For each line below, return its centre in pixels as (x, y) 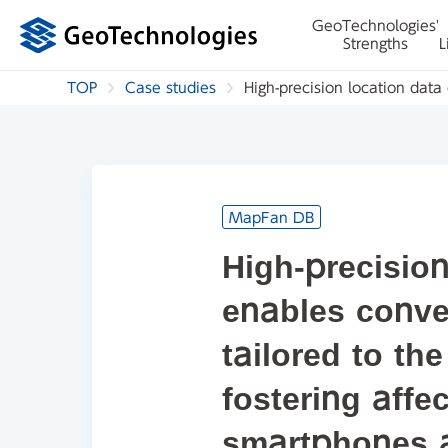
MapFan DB (271, 218)
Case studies (171, 88)
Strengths (375, 44)
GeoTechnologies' (375, 26)
